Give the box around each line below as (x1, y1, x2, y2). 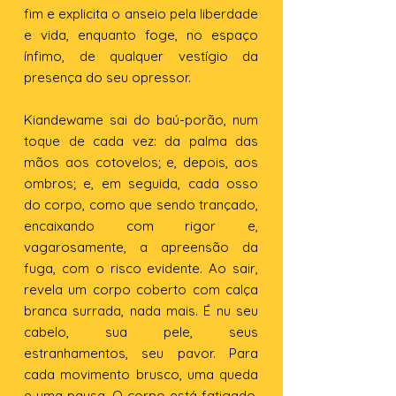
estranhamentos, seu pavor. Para (24, 345, 258, 362)
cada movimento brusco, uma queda (24, 366, 258, 383)
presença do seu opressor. (24, 69, 191, 86)
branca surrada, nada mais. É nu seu (24, 302, 258, 319)
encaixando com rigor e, (24, 217, 258, 234)
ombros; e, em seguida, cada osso (24, 175, 258, 192)
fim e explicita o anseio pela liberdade (24, 5, 258, 22)
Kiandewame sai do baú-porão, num (24, 111, 258, 128)
